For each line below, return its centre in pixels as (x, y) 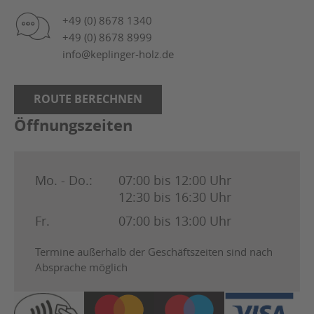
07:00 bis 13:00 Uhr (175, 221)
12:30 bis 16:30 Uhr (175, 197)
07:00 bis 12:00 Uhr (175, 180)
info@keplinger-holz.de (118, 54)
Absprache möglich (81, 267)
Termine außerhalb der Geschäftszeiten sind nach (154, 252)
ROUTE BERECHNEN (88, 99)
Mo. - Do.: (64, 180)
